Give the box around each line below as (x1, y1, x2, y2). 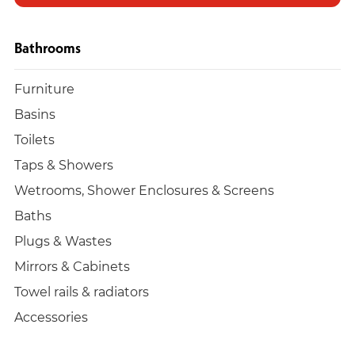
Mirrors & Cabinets (14, 258, 130, 275)
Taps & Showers (14, 156, 113, 174)
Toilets (14, 131, 55, 148)
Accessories (14, 308, 88, 326)
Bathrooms (14, 39, 81, 58)
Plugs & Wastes (14, 232, 112, 250)
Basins (14, 105, 55, 123)
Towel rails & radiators (14, 283, 149, 300)
